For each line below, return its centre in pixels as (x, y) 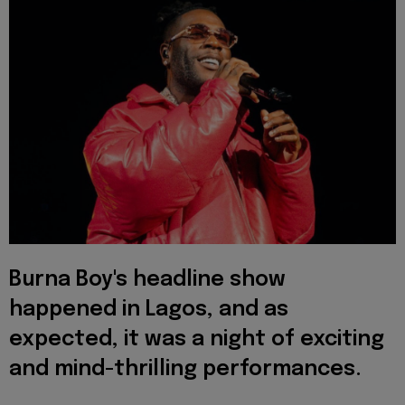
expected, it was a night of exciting (197, 340)
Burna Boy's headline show (147, 280)
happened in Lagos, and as (149, 310)
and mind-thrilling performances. (185, 370)
